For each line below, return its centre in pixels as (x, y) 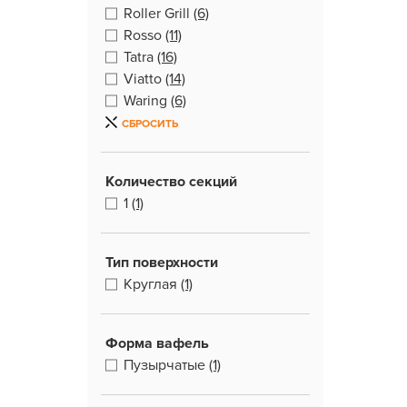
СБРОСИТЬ (150, 124)
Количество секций (171, 182)
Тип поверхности (162, 263)
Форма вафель (157, 343)
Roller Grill (157, 14)
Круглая (150, 284)
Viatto (143, 79)
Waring (145, 101)
